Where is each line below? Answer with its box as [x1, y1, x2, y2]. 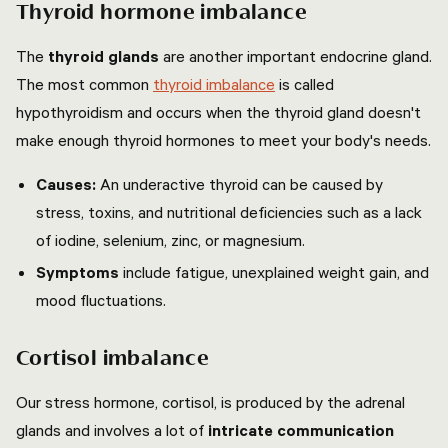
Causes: [36, 174, 96, 194]
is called [275, 74, 334, 94]
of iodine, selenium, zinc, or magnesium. [36, 230, 309, 250]
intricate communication [204, 420, 394, 440]
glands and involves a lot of [16, 420, 204, 440]
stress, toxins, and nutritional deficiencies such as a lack [36, 202, 422, 222]
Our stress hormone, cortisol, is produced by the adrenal [16, 392, 405, 412]
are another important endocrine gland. [159, 46, 432, 66]
